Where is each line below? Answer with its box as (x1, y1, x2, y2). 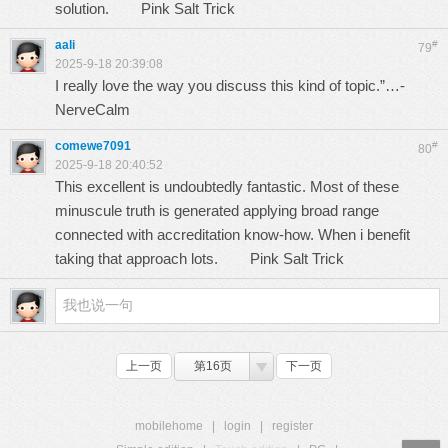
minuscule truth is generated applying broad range (55, 202, 379, 219)
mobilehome (135, 419, 203, 433)
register (272, 419, 313, 433)
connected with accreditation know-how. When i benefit (55, 226, 410, 243)
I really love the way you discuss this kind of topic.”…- (55, 77, 433, 94)
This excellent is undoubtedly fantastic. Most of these (55, 178, 399, 195)
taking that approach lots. (55, 250, 250, 267)
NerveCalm (55, 101, 130, 118)
